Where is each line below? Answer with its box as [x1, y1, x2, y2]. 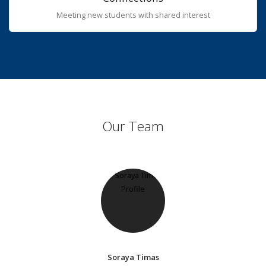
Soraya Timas [107, 251, 159, 262]
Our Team [102, 116, 164, 135]
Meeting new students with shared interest [56, 9, 210, 21]
